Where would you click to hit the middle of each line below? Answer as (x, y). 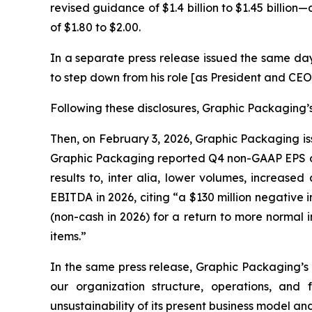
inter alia (133, 178)
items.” (68, 236)
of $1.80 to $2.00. (95, 28)
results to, (79, 178)
